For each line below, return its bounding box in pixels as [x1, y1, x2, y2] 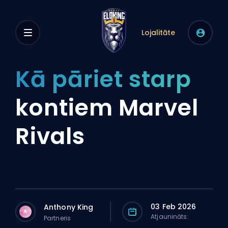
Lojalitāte [141, 27, 175, 38]
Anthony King [44, 202, 94, 212]
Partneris [44, 213, 71, 222]
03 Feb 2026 [151, 202, 196, 212]
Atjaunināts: [151, 212, 189, 221]
